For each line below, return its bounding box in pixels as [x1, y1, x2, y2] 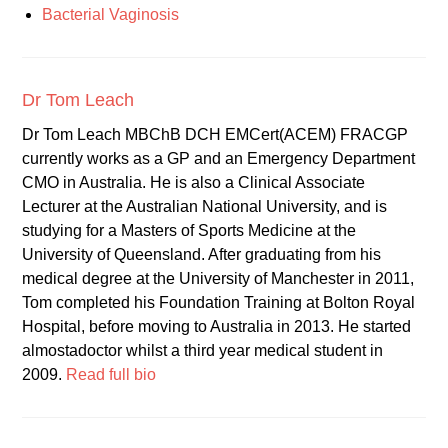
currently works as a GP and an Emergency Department [22, 150, 416, 168]
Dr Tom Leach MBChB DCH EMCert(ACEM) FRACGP [22, 126, 409, 144]
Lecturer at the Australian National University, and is [22, 198, 388, 216]
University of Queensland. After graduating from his [22, 246, 382, 264]
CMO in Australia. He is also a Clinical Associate [22, 174, 366, 192]
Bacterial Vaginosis [42, 6, 180, 24]
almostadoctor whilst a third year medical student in [22, 342, 384, 360]
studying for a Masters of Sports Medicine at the [22, 222, 357, 240]
